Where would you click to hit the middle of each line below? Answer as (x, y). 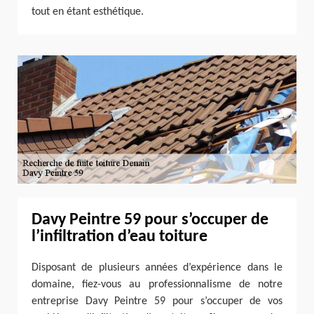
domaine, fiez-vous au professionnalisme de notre (157, 284)
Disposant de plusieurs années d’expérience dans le (157, 267)
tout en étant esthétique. (88, 12)
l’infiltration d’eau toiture (120, 237)
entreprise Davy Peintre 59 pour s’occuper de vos (157, 301)
